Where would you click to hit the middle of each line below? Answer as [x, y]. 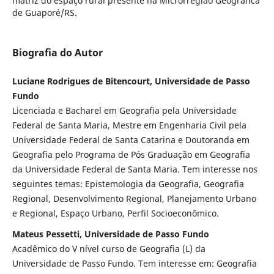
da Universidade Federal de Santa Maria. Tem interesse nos [135, 169]
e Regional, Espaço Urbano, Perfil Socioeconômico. [115, 213]
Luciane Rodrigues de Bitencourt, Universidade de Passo [131, 81]
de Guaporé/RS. [44, 12]
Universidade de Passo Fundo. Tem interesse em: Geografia [134, 263]
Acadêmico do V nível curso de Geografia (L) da [109, 249]
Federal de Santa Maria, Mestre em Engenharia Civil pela [129, 125]
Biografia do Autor [57, 53]
